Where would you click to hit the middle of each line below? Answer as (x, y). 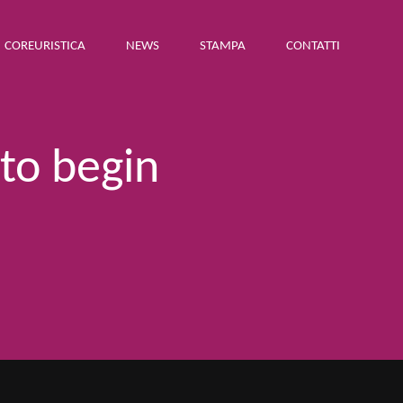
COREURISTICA (45, 46)
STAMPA (223, 46)
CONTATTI (313, 46)
